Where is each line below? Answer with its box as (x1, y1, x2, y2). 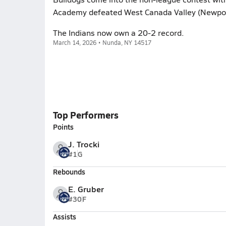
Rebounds (52, 166, 85, 177)
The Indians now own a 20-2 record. (52, 27, 184, 38)
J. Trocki (68, 138, 99, 150)
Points (52, 122, 74, 132)
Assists (52, 211, 76, 221)
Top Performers (52, 108, 119, 121)
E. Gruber (68, 183, 104, 195)
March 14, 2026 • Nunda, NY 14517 (52, 38, 151, 46)
